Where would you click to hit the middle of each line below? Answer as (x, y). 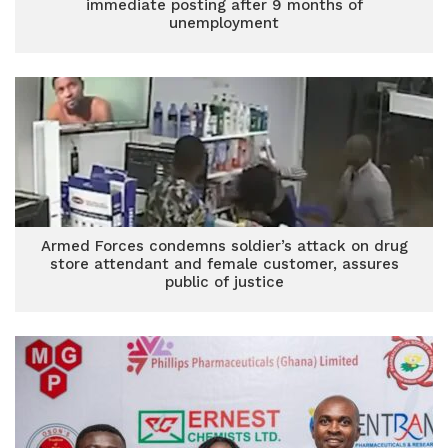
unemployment (224, 23)
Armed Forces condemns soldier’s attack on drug (224, 246)
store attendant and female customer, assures (224, 264)
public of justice (224, 282)
